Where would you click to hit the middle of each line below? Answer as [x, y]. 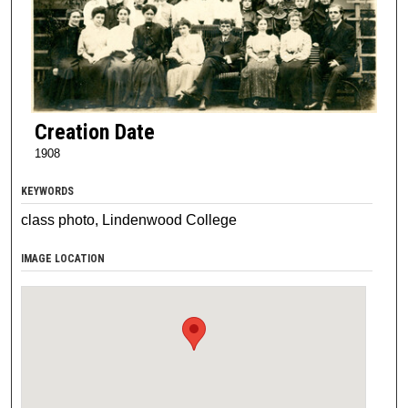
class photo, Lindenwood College [129, 219]
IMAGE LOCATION [63, 258]
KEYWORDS [48, 191]
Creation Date [94, 132]
